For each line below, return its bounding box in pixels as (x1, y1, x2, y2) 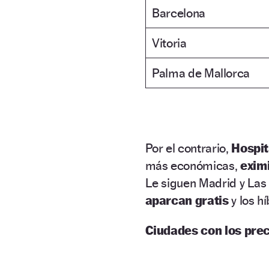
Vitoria (152, 35, 187, 50)
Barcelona (152, 5, 205, 20)
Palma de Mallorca (152, 65, 250, 80)
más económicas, (145, 157, 240, 173)
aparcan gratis (145, 192, 229, 208)
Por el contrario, (145, 140, 232, 156)
